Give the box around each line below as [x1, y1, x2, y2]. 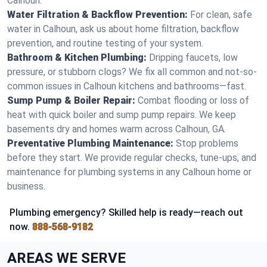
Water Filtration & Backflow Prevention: [7, 9, 188, 20]
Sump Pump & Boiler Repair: [7, 95, 135, 106]
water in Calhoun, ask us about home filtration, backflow [7, 23, 239, 35]
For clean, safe [190, 9, 252, 20]
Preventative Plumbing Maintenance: [7, 138, 173, 149]
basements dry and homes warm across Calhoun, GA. [7, 123, 226, 135]
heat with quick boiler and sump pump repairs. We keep [7, 109, 236, 120]
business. [7, 181, 45, 192]
